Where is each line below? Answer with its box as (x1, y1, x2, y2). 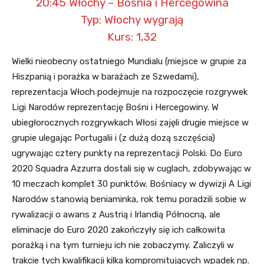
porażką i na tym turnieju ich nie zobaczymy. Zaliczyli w (12, 240, 234, 251)
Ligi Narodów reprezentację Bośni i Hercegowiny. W (12, 102, 219, 113)
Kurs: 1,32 (107, 30, 157, 44)
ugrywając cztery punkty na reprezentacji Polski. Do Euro (12, 148, 242, 159)
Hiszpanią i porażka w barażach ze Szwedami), (12, 71, 199, 82)
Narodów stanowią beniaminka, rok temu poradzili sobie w (12, 194, 246, 205)
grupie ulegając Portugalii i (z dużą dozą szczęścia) (12, 133, 215, 144)
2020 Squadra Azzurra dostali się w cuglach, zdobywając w (12, 163, 251, 174)
